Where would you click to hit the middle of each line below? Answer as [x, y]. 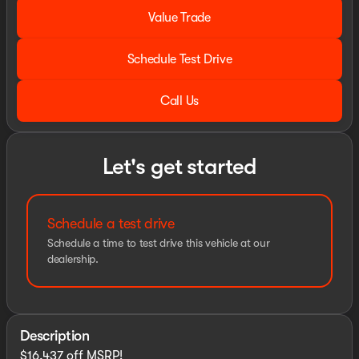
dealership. [73, 259]
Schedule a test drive [111, 224]
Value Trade [179, 18]
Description [55, 336]
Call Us [179, 101]
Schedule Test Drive [179, 59]
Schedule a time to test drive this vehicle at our [159, 243]
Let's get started [179, 167]
